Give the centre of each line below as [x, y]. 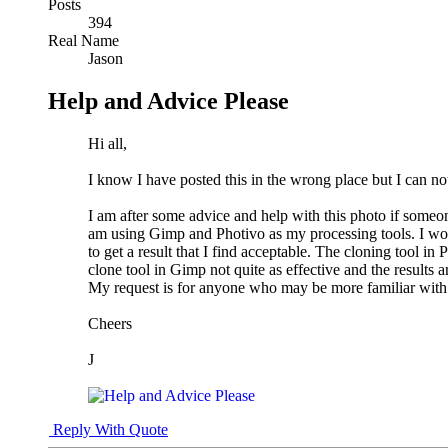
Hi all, [107, 143]
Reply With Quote [108, 429]
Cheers [110, 323]
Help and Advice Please [168, 100]
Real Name [83, 40]
